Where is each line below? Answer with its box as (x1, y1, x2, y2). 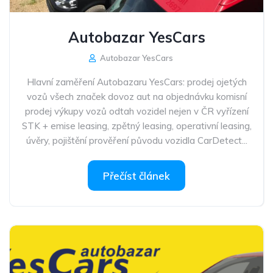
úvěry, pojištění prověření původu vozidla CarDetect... (26, 135, 247, 146)
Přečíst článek (103, 169, 170, 182)
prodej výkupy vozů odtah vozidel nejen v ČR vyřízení (24, 105, 249, 117)
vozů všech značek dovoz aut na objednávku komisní (26, 91, 247, 102)
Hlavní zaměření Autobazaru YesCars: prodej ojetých (26, 76, 247, 88)
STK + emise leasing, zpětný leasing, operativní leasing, (21, 120, 252, 132)
